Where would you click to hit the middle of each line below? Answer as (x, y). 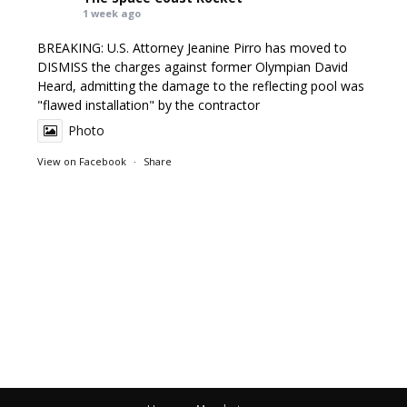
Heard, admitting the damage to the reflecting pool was (201, 86)
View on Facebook (82, 161)
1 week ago (112, 13)
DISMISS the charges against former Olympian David (193, 67)
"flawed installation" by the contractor (149, 105)
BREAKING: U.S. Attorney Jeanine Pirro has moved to (193, 48)
